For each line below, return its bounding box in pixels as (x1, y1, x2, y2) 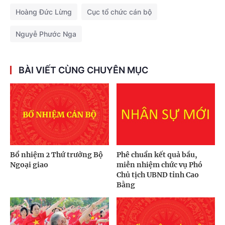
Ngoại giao (10, 160, 48, 169)
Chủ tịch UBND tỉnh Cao (116, 170, 199, 179)
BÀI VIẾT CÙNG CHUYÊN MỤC (19, 64, 148, 75)
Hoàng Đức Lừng (16, 7, 72, 16)
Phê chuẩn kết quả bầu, (116, 150, 197, 159)
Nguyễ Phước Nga (16, 29, 76, 38)
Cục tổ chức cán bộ (87, 7, 152, 16)
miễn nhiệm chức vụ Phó (116, 160, 202, 169)
